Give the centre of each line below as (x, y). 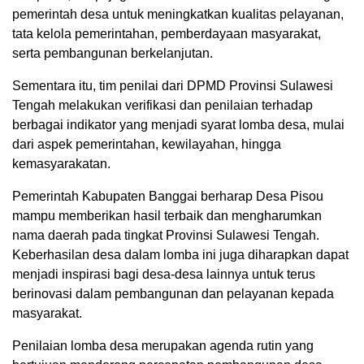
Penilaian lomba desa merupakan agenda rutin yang (163, 346)
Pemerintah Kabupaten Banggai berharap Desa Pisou (168, 196)
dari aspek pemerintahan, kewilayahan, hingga (147, 144)
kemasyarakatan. (61, 164)
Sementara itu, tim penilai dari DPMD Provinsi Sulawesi (173, 86)
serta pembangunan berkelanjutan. (113, 53)
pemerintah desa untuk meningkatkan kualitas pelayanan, (178, 14)
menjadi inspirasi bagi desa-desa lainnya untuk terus (164, 274)
